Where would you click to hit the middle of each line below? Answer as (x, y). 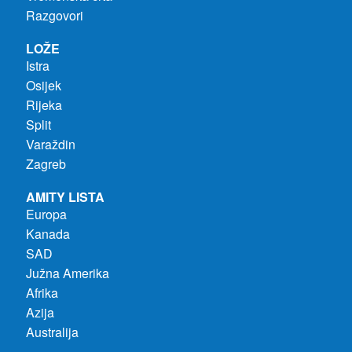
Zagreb (46, 163)
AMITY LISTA (65, 196)
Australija (52, 332)
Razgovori (54, 15)
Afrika (42, 292)
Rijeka (44, 104)
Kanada (48, 233)
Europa (46, 214)
